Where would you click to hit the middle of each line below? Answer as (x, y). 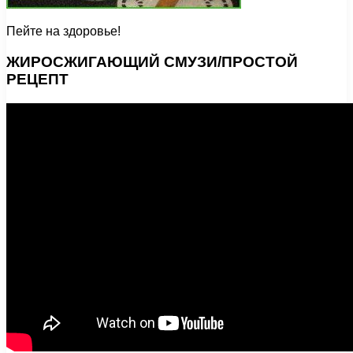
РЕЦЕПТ (37, 79)
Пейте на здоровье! (63, 32)
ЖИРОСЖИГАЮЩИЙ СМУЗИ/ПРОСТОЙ (152, 61)
